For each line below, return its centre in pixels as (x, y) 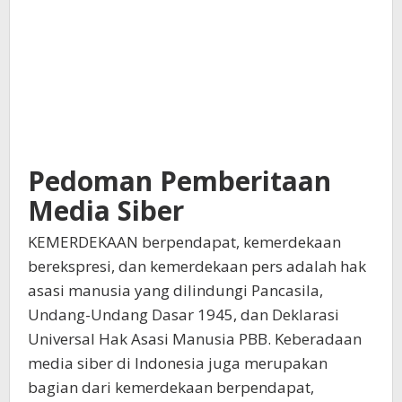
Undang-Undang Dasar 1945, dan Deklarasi (184, 315)
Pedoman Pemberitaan (179, 181)
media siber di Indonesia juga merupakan (178, 363)
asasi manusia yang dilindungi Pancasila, (175, 290)
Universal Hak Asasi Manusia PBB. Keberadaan (195, 339)
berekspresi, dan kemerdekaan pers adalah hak (197, 266)
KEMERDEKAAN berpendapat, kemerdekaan (184, 242)
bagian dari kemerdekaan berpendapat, (171, 387)
